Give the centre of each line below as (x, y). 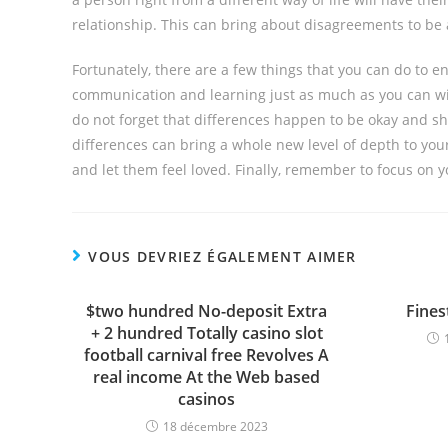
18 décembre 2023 (215, 426)
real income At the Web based (207, 377)
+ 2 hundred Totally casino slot (206, 333)
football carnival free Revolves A (207, 355)
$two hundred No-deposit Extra (207, 311)
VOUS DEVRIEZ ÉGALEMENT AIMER (222, 256)
